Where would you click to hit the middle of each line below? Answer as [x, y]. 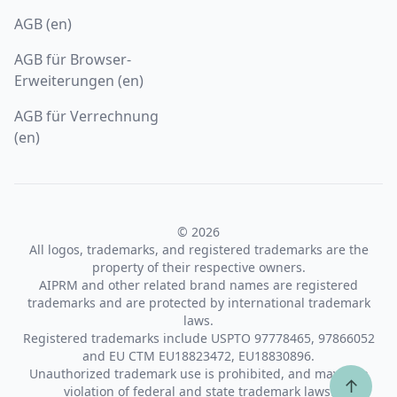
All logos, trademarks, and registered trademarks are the [198, 249]
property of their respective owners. [198, 267]
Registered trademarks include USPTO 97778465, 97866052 [198, 338]
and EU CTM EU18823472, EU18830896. [198, 355]
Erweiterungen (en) [79, 80]
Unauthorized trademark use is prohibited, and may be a [198, 373]
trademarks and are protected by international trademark [198, 302]
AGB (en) [43, 23]
